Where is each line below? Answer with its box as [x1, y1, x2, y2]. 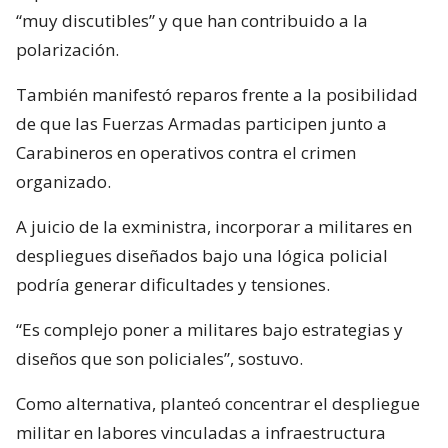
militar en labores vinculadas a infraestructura [16, 421, 386, 445]
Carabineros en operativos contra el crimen [16, 141, 356, 165]
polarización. [16, 38, 119, 62]
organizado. [16, 170, 111, 194]
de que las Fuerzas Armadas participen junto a [16, 112, 387, 136]
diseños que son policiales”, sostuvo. [16, 347, 303, 371]
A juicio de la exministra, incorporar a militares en [16, 215, 412, 239]
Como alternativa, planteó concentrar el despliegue [16, 392, 420, 416]
